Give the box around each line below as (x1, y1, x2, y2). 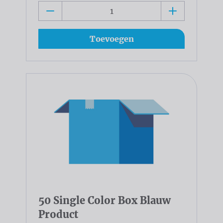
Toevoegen (89, 34, 134, 44)
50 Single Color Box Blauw (38, 194, 171, 207)
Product (38, 208, 78, 221)
